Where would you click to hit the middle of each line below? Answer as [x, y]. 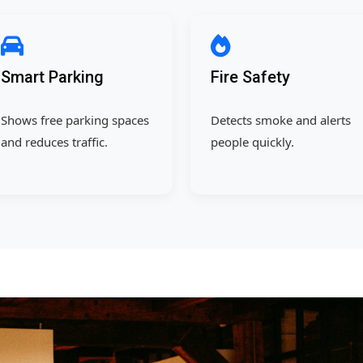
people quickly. [253, 141]
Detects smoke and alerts [281, 120]
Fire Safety [251, 77]
